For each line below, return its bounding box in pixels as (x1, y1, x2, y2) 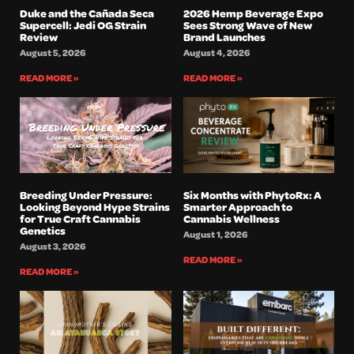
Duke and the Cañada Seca (20, 5, 154, 21)
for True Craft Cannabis (20, 210, 141, 226)
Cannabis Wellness (183, 210, 280, 226)
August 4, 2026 (183, 45, 250, 58)
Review (20, 28, 58, 44)
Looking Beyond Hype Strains (20, 198, 170, 214)
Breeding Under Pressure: (20, 186, 153, 202)
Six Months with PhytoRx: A (183, 186, 322, 202)
